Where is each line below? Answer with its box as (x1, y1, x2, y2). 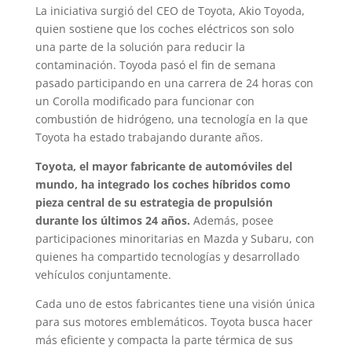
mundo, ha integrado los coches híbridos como (35, 176, 291, 192)
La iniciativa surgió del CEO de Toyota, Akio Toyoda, (35, 2, 305, 18)
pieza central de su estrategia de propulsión (35, 194, 273, 210)
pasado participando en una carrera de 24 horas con (35, 75, 313, 90)
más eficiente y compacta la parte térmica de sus (35, 332, 293, 347)
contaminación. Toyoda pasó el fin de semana (35, 57, 276, 72)
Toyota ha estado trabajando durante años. (35, 129, 263, 145)
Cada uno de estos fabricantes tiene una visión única (35, 295, 315, 311)
